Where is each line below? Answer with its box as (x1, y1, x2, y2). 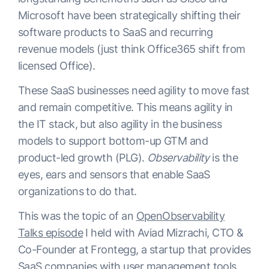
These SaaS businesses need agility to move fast (18, 84, 250, 97)
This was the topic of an (18, 210, 136, 223)
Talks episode (18, 226, 83, 240)
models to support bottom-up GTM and (18, 134, 208, 148)
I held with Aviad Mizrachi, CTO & (82, 226, 244, 240)
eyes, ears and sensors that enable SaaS (18, 168, 210, 181)
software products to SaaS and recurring (18, 26, 213, 39)
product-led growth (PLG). (18, 151, 147, 165)
